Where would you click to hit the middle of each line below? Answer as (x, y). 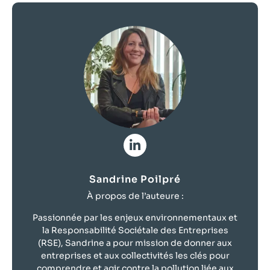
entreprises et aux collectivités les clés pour (135, 255)
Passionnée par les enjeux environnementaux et (135, 217)
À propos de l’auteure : (135, 196)
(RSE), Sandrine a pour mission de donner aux (135, 243)
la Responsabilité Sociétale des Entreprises (135, 230)
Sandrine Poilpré (135, 180)
